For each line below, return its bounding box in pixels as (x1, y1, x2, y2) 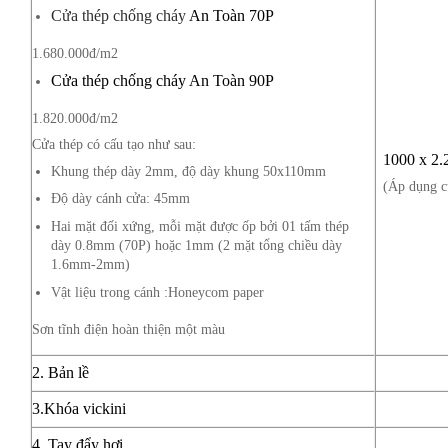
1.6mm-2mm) (50, 255, 130, 272)
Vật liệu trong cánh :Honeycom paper (50, 283, 264, 300)
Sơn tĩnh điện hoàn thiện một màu (32, 321, 225, 338)
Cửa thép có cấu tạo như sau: (32, 136, 196, 153)
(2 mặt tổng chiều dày (213, 236, 342, 253)
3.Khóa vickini (32, 399, 126, 417)
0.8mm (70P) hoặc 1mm (74, 236, 214, 253)
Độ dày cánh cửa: (50, 190, 154, 207)
